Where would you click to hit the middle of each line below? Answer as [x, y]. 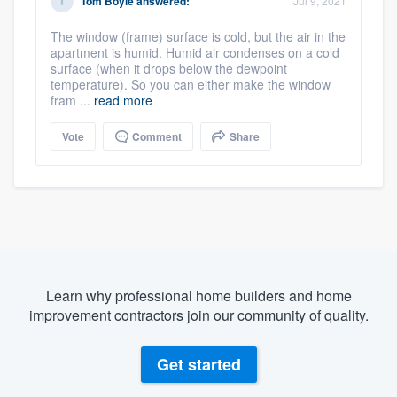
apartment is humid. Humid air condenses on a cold [195, 52]
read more [123, 100]
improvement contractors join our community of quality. [198, 315]
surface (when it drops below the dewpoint [169, 68]
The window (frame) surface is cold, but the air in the [198, 36]
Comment [156, 136]
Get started [198, 365]
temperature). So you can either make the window [191, 84]
